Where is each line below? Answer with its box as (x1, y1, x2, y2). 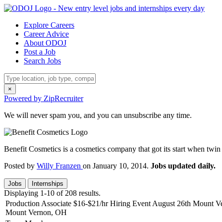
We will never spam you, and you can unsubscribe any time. (4, 111, 192, 119)
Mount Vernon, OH (5, 208, 67, 217)
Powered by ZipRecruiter (4, 94, 83, 103)
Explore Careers (24, 21, 74, 29)
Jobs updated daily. (151, 162, 216, 170)
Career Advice (24, 30, 69, 38)
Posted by (4, 162, 37, 170)
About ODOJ (24, 39, 66, 47)
